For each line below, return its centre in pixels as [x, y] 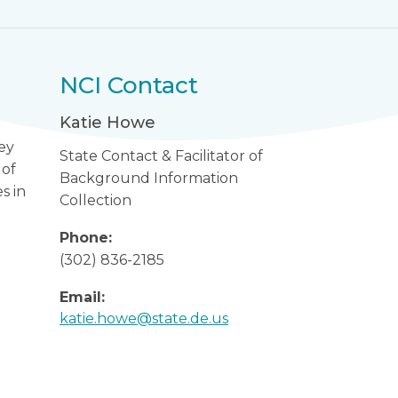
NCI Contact [129, 85]
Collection [96, 200]
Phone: [86, 238]
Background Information [149, 178]
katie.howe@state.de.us [144, 318]
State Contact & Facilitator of [162, 156]
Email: [83, 297]
